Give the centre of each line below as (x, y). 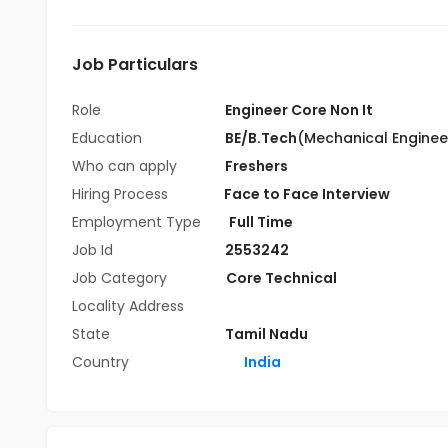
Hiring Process (122, 194)
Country (100, 362)
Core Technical (281, 278)
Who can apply (126, 166)
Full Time (261, 222)
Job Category (121, 278)
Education (109, 138)
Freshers (256, 166)
